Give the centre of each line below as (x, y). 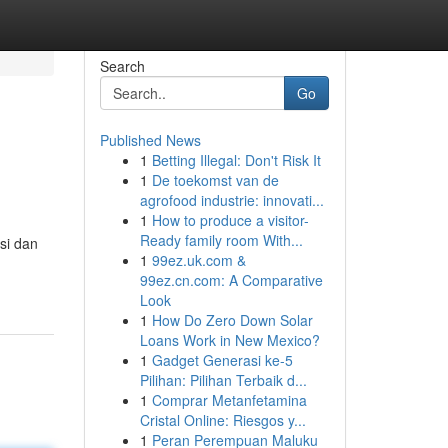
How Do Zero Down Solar (232, 320)
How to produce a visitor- (230, 220)
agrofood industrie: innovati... (231, 200)
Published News (150, 140)
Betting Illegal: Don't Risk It (236, 160)
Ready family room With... (221, 240)
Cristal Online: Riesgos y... (222, 420)
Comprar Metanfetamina (229, 400)
